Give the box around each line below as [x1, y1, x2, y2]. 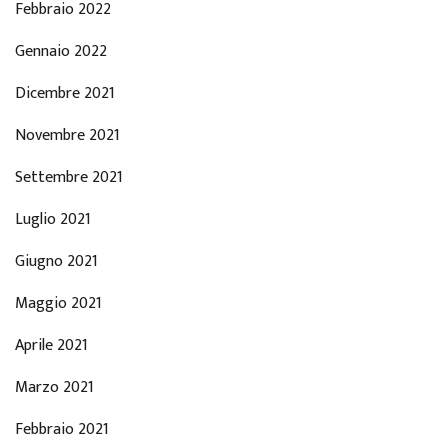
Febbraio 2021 [15, 415, 109, 443]
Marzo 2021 [15, 373, 94, 401]
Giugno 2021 [15, 247, 98, 275]
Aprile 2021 [15, 331, 88, 359]
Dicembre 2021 [15, 79, 115, 107]
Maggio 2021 [15, 289, 102, 317]
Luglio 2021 [15, 205, 91, 233]
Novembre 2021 [15, 121, 120, 149]
